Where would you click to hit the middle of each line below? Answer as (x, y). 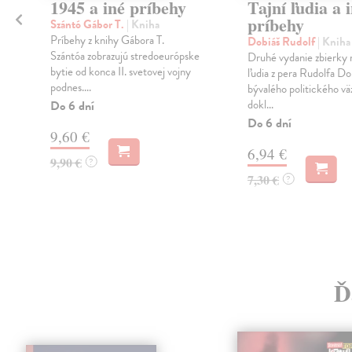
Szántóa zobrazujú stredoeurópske (125, 56)
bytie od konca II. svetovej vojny (120, 72)
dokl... (260, 105)
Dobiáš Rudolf (282, 42)
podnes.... (70, 88)
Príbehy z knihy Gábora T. (107, 40)
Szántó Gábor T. (88, 25)
